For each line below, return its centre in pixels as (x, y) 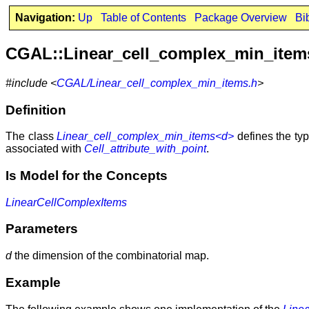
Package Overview (240, 18)
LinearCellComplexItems (66, 202)
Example (33, 282)
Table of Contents (143, 18)
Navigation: (45, 18)
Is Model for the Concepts (87, 175)
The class (31, 137)
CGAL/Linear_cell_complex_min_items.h (157, 83)
